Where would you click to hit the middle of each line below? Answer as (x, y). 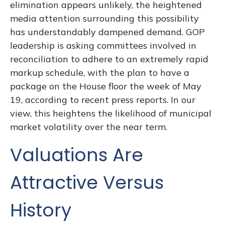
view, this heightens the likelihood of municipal (111, 113)
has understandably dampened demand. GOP (107, 32)
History (41, 210)
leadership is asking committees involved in (103, 45)
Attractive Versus (87, 183)
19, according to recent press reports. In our (103, 100)
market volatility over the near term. (89, 127)
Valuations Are (77, 155)
